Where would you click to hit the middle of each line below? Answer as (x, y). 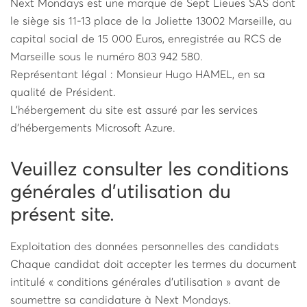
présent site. (62, 215)
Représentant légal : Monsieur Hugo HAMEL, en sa (138, 75)
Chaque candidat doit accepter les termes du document (153, 265)
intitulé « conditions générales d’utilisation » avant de (145, 282)
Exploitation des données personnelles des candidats (145, 247)
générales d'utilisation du (121, 193)
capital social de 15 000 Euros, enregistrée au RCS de (146, 39)
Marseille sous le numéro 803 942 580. (107, 57)
